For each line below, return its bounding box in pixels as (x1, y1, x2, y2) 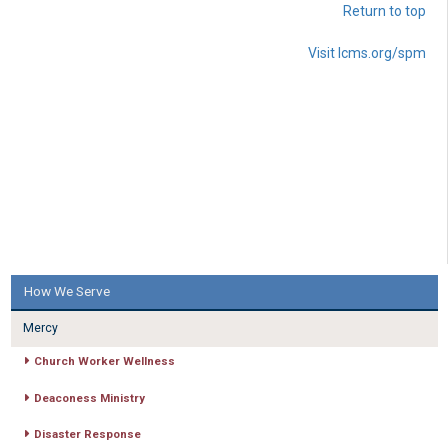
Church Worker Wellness (33, 354, 175, 369)
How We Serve (24, 283, 111, 300)
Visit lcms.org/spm (308, 45, 426, 62)
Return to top (343, 3, 426, 20)
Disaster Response (33, 427, 141, 442)
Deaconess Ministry (33, 390, 145, 405)
